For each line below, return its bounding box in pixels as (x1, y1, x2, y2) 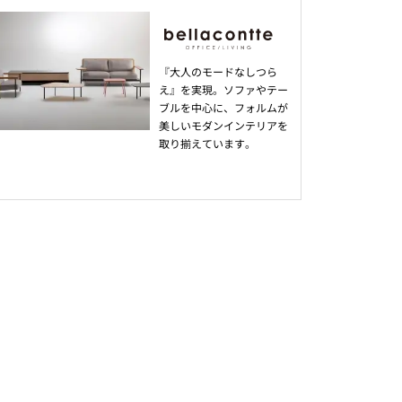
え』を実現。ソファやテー (158, 81, 288, 97)
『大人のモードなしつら (158, 63, 277, 79)
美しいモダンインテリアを (158, 117, 288, 133)
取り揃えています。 (158, 135, 256, 151)
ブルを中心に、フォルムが (158, 99, 288, 115)
